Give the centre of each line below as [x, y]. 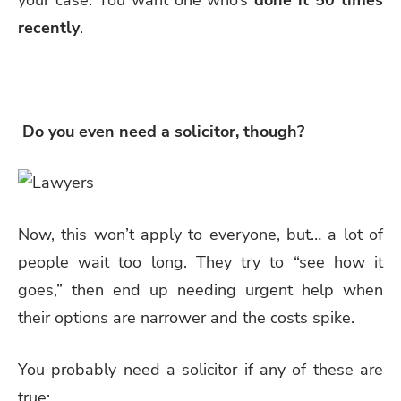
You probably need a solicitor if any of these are [200, 370]
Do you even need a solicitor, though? [161, 131]
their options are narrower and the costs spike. [186, 318]
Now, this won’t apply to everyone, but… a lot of [200, 235]
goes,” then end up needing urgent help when [200, 290]
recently [49, 27]
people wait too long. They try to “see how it [200, 263]
